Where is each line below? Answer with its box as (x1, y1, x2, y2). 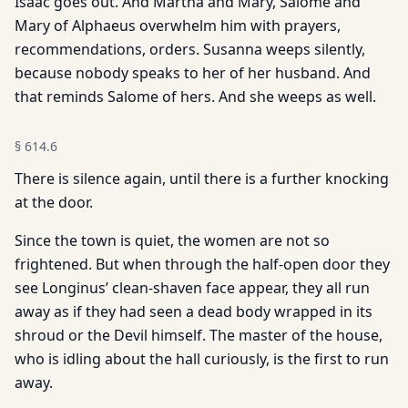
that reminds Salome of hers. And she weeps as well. (15, 87, 376, 107)
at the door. (15, 192, 93, 212)
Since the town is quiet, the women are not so (15, 230, 330, 250)
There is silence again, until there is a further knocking (15, 168, 389, 189)
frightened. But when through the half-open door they (15, 254, 390, 274)
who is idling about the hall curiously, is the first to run (15, 349, 389, 369)
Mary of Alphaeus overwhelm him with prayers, (15, 15, 341, 36)
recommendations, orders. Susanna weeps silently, (15, 39, 365, 59)
